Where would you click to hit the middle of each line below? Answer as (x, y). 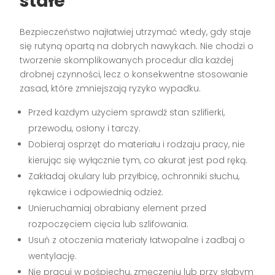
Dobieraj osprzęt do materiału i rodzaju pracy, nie (137, 145)
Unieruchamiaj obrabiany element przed (118, 208)
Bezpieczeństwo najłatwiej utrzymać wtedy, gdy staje (136, 32)
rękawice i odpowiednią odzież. (96, 192)
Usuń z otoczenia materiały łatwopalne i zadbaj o (137, 240)
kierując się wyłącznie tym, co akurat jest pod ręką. (138, 161)
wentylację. (53, 256)
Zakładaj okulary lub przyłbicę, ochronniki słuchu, (134, 176)
